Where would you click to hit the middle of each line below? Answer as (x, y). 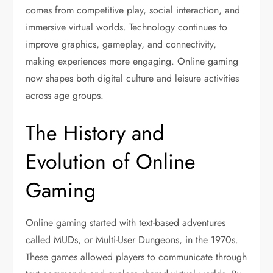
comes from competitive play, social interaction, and (133, 10)
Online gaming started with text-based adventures (126, 223)
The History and (95, 133)
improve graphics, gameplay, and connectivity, (121, 44)
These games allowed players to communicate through (136, 257)
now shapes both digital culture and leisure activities (133, 78)
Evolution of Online (111, 162)
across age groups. (65, 95)
